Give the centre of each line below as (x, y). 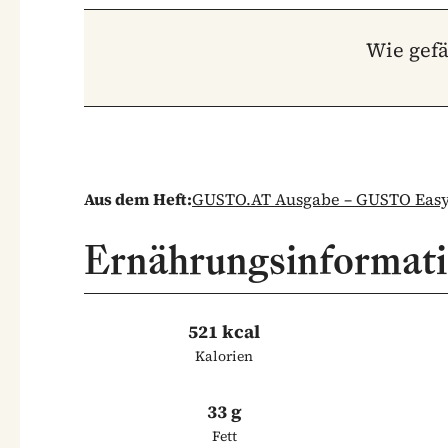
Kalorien (224, 355)
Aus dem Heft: (138, 198)
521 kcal (224, 331)
